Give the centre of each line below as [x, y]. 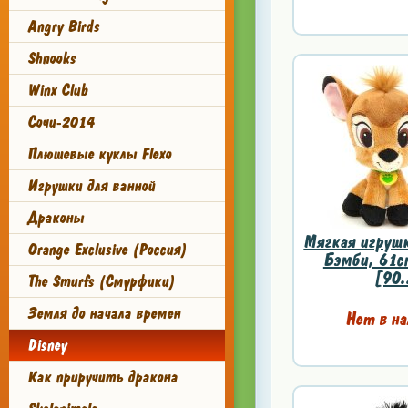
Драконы [56, 218]
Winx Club [57, 90]
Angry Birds [63, 26]
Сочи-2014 [61, 122]
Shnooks [51, 58]
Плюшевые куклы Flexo [99, 154]
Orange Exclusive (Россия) [107, 250]
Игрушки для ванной [91, 186]
